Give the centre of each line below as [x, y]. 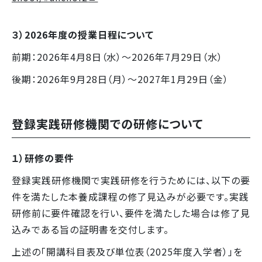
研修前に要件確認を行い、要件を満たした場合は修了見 [131, 213]
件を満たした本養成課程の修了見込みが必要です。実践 [130, 196]
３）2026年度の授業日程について [83, 34]
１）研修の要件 [43, 158]
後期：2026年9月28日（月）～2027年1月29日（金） [120, 79]
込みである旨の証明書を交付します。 [91, 229]
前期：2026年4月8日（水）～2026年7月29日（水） [117, 56]
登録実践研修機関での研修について [108, 123]
